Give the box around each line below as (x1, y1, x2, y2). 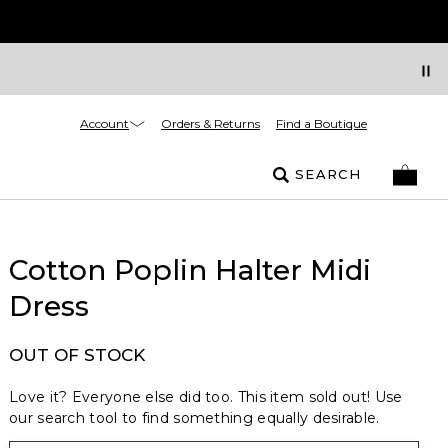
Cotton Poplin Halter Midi (9, 253, 371, 287)
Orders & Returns (161, 116, 260, 131)
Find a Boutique (276, 116, 367, 131)
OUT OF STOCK (9, 345, 145, 365)
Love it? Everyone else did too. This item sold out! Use (9, 388, 403, 406)
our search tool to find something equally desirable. (9, 409, 380, 427)
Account (80, 115, 129, 131)
